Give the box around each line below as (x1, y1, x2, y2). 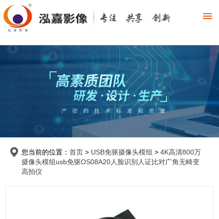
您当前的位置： (22, 148, 69, 156)
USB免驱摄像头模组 (91, 148, 153, 156)
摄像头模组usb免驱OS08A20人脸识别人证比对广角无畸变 (22, 157, 199, 166)
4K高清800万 (160, 148, 201, 156)
